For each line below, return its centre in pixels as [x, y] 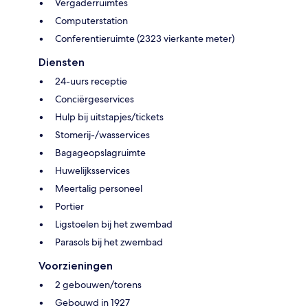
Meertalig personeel [99, 188]
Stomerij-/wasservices [102, 134]
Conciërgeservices [95, 99]
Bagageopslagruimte [100, 152]
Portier [69, 206]
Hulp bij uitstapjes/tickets [109, 117]
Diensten [62, 62]
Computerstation [91, 20]
